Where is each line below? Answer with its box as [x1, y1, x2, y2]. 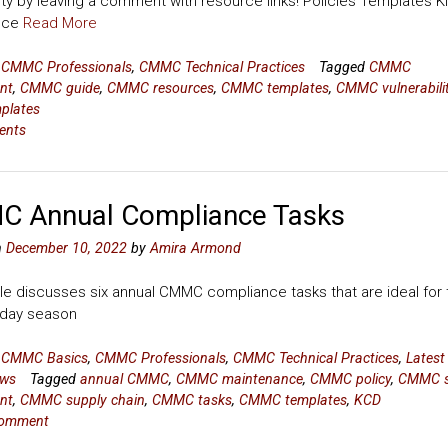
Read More [22, 14, 97, 33]
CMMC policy [309, 370, 391, 387]
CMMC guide [19, 79, 100, 96]
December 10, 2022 [5, 239, 127, 256]
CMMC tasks [151, 391, 232, 408]
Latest [405, 349, 445, 366]
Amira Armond [149, 239, 241, 256]
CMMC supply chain [19, 391, 145, 408]
